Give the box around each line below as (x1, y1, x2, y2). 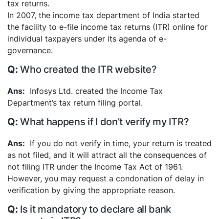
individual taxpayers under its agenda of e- (7, 34, 167, 44)
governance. (7, 45, 53, 55)
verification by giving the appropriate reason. (7, 185, 175, 195)
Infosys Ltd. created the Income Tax (30, 86, 163, 96)
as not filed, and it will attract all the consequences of (7, 150, 207, 160)
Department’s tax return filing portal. (7, 98, 143, 108)
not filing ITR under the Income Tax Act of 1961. (7, 162, 183, 172)
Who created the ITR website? (20, 64, 157, 75)
